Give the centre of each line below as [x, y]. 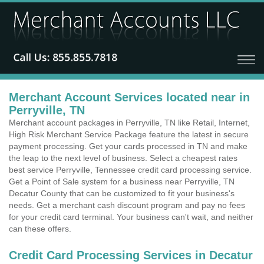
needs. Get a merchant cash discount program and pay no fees [127, 205]
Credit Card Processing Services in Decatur [131, 255]
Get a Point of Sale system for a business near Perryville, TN [122, 181]
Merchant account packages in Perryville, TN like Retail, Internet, [129, 123]
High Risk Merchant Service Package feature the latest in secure [129, 134]
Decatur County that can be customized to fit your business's [122, 193]
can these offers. [40, 229]
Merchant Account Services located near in [129, 97]
